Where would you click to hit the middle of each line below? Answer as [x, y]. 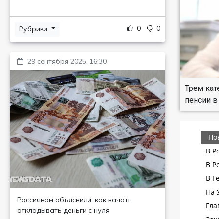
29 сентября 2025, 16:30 [67, 61]
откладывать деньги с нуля [63, 210]
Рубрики [34, 29]
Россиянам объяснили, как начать [75, 200]
